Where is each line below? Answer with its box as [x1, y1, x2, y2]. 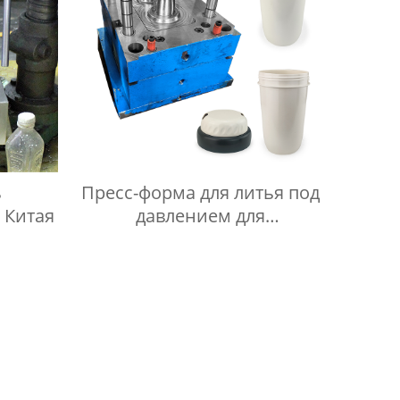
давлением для [136, 204, 266, 229]
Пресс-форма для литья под [81, 180, 321, 205]
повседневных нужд [113, 227, 287, 252]
